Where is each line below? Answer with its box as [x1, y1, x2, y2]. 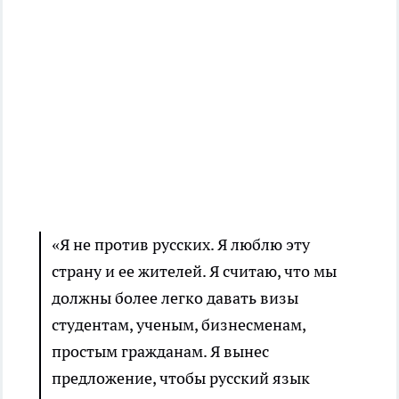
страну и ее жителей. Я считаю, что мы [52, 261, 337, 281]
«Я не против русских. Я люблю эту [52, 234, 310, 255]
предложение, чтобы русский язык [52, 368, 310, 388]
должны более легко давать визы [52, 288, 298, 308]
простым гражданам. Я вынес [52, 341, 269, 362]
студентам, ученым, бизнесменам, [52, 314, 305, 335]
